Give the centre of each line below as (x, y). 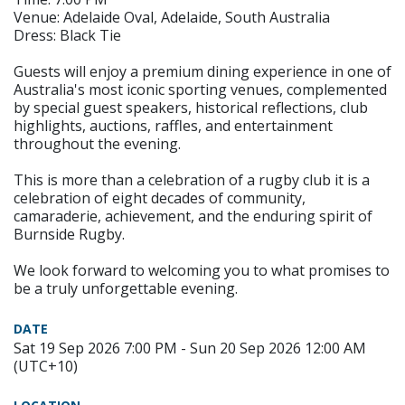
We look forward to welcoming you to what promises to (202, 270)
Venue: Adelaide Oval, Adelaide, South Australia (172, 17)
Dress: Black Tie (67, 35)
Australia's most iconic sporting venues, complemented (200, 89)
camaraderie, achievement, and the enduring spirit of (193, 216)
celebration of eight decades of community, (160, 198)
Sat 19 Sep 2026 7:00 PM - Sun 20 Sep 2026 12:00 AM (190, 348)
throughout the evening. (97, 143)
